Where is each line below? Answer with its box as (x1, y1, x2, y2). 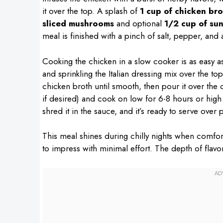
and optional (113, 17, 164, 29)
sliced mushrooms (42, 17, 114, 29)
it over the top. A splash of (42, 5, 140, 17)
